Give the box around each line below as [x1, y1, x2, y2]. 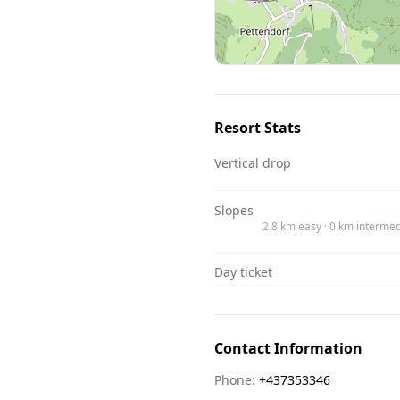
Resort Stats [214, 118, 301, 137]
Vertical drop [214, 154, 291, 171]
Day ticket [214, 263, 272, 280]
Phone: [214, 371, 255, 388]
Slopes [214, 202, 254, 219]
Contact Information [214, 338, 362, 358]
